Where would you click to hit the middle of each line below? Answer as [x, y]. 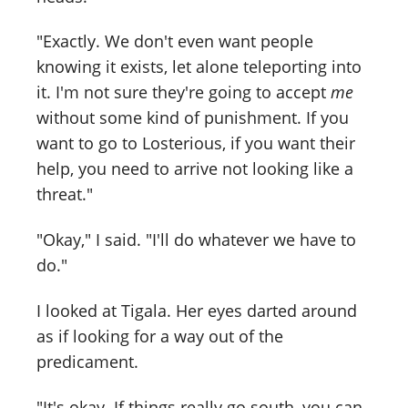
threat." [65, 194]
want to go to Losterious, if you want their [196, 143]
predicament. [87, 362]
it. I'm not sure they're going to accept [184, 92]
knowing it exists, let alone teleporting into [199, 67]
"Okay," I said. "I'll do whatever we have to [196, 240]
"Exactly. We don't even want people [175, 41]
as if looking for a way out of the [160, 337]
